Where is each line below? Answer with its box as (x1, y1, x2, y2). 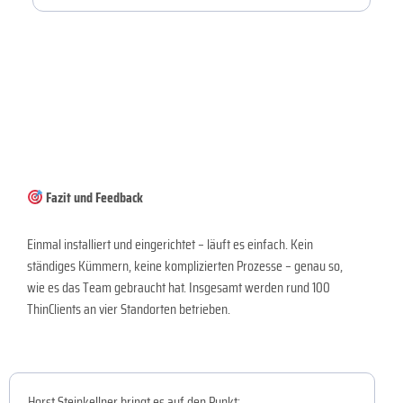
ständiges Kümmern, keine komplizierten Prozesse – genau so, (27, 255, 343, 278)
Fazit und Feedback (43, 186, 144, 210)
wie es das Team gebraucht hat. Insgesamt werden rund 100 (27, 276, 330, 300)
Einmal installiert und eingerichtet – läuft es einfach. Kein (27, 233, 313, 256)
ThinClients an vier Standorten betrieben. (27, 298, 230, 321)
